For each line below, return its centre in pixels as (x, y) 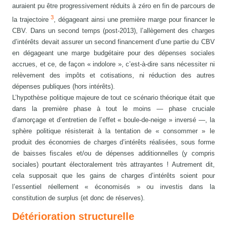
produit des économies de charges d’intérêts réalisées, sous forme (113, 142)
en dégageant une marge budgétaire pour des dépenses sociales (113, 53)
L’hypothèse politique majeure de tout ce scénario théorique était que (113, 98)
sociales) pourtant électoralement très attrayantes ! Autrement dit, (113, 165)
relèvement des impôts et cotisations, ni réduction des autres (113, 75)
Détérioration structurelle (73, 217)
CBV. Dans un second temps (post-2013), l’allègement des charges (113, 31)
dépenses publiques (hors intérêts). (64, 87)
